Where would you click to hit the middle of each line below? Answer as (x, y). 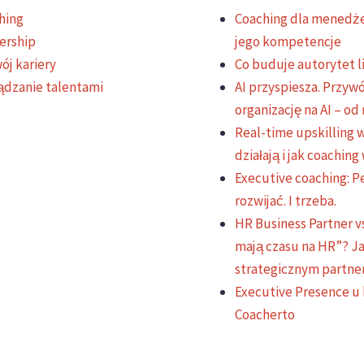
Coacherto (265, 315)
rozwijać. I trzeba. (286, 201)
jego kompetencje (288, 42)
